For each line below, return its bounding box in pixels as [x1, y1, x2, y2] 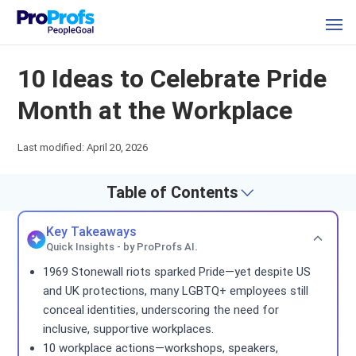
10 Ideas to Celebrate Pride [17, 64, 327, 94]
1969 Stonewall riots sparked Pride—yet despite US [43, 265, 311, 279]
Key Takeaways [46, 224, 137, 239]
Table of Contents [106, 183, 238, 202]
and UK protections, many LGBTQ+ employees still [43, 284, 309, 298]
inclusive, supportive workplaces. [43, 322, 215, 336]
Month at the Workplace [17, 96, 293, 126]
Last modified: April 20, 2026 [17, 141, 149, 153]
